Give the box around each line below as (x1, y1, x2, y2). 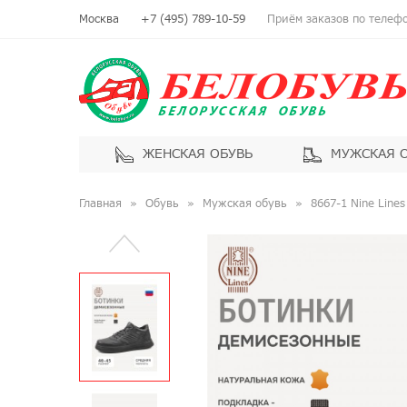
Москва (79, 11, 119, 27)
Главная (79, 195, 122, 212)
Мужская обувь (203, 195, 287, 212)
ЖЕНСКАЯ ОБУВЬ (143, 144, 253, 164)
